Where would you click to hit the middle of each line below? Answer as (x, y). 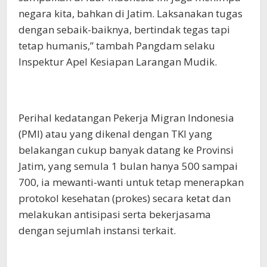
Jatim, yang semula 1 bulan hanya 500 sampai (128, 166)
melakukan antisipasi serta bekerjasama (115, 215)
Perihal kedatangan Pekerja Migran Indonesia (126, 118)
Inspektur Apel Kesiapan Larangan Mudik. (118, 62)
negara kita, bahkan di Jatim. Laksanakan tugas (131, 14)
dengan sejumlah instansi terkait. (97, 231)
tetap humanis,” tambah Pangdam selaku (117, 46)
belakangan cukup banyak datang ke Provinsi (126, 150)
